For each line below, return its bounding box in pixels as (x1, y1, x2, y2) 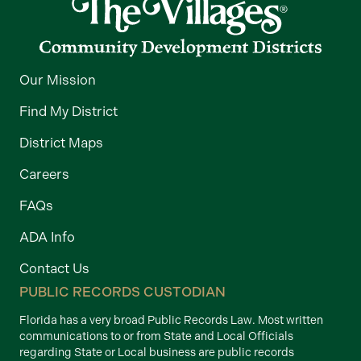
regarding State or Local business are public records (19, 345, 294, 359)
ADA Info (19, 228, 75, 245)
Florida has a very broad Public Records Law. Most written (19, 313, 323, 327)
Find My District (19, 102, 118, 119)
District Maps (19, 134, 103, 151)
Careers (19, 165, 69, 182)
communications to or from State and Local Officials (19, 329, 293, 343)
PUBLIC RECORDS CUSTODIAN (19, 283, 226, 300)
